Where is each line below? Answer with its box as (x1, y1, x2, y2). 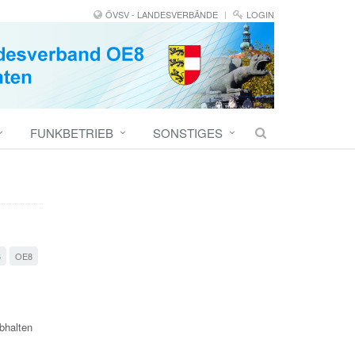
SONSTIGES (153, 124, 223, 141)
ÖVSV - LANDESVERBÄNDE (105, 8, 218, 21)
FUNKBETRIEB (30, 124, 113, 141)
